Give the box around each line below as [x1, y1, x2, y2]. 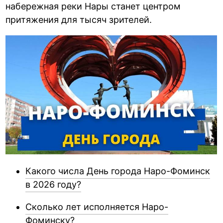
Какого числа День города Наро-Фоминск [25, 165, 211, 176]
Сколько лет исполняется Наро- [25, 201, 169, 212]
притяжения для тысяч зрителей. [5, 14, 152, 25]
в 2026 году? [25, 179, 82, 190]
